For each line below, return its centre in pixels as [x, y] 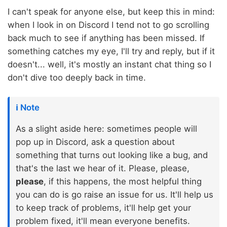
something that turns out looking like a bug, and [112, 155]
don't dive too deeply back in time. [77, 77]
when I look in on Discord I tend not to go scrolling [108, 25]
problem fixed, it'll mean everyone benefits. [103, 221]
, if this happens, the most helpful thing [123, 181]
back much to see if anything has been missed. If [106, 38]
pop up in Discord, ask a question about [95, 142]
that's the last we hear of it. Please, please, [103, 168]
